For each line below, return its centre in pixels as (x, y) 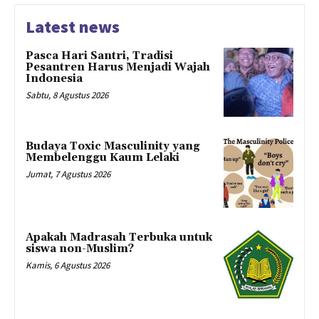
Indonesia (54, 78)
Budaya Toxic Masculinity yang (113, 147)
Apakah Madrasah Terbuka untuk (119, 238)
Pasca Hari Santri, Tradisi (99, 56)
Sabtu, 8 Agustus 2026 (67, 95)
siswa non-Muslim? (80, 249)
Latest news (73, 26)
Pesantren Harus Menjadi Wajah (118, 67)
